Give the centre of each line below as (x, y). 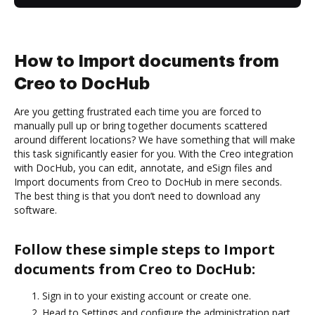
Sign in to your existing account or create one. (147, 295)
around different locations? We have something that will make (155, 139)
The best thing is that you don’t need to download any (137, 195)
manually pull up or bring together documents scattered (141, 125)
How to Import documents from (147, 61)
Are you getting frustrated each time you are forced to (138, 111)
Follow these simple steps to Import (144, 249)
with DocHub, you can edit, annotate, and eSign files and (143, 167)
